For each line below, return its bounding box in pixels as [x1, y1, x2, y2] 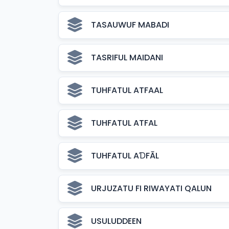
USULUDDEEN [91, 215, 142, 227]
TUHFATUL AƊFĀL [91, 150, 159, 162]
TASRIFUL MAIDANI [91, 52, 163, 63]
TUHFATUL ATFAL [91, 117, 157, 129]
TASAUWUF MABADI [91, 19, 169, 31]
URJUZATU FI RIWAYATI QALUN [91, 182, 212, 194]
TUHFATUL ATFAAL [91, 84, 163, 96]
